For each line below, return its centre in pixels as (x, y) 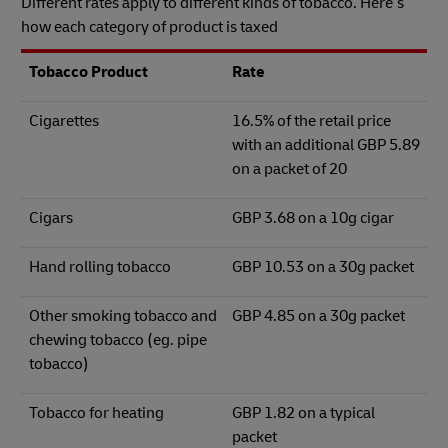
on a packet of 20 (289, 169)
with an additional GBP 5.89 (325, 145)
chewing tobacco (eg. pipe (117, 340)
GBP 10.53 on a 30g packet (322, 267)
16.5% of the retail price (311, 121)
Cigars (50, 218)
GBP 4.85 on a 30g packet (318, 316)
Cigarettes (65, 121)
